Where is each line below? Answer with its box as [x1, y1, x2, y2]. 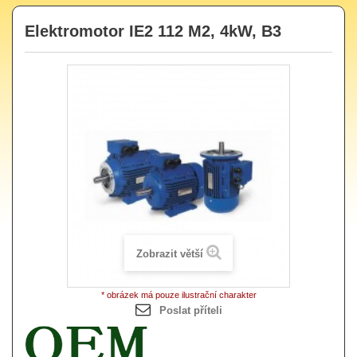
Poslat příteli [159, 304, 222, 316]
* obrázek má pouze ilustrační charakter [100, 289, 257, 300]
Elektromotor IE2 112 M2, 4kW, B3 [25, 22, 281, 40]
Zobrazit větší [135, 247, 203, 260]
